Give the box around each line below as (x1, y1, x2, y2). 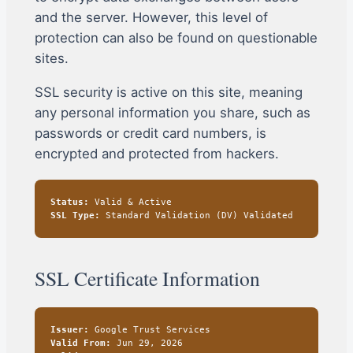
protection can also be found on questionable (34, 29, 318, 46)
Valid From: (50, 337, 111, 348)
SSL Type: (50, 210, 100, 221)
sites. (34, 50, 69, 66)
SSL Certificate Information (34, 264, 260, 292)
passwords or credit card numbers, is (34, 124, 266, 141)
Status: (50, 196, 89, 207)
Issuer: (50, 324, 89, 335)
